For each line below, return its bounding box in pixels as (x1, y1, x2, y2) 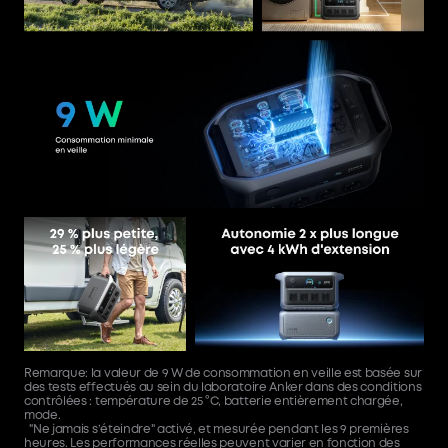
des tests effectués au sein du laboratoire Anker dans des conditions (24, 382, 422, 393)
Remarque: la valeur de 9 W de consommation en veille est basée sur (24, 368, 422, 379)
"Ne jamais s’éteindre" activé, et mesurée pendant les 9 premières (24, 424, 409, 435)
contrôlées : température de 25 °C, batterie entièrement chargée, (24, 396, 403, 407)
